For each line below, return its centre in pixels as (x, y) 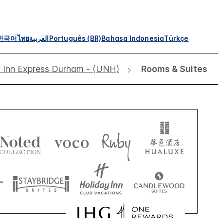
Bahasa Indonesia (133, 38)
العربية (39, 38)
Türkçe (176, 38)
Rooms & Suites (174, 69)
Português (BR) (75, 38)
